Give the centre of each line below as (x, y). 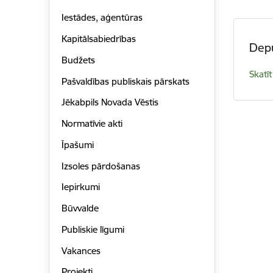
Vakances (81, 250)
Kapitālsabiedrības (98, 39)
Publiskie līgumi (93, 229)
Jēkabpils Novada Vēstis (110, 102)
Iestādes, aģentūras (102, 18)
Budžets (78, 60)
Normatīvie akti (92, 124)
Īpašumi (77, 144)
